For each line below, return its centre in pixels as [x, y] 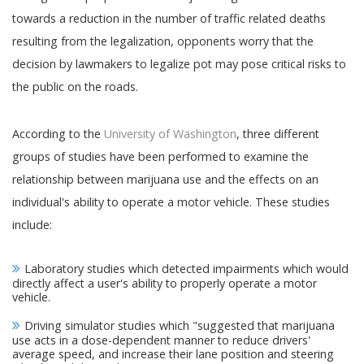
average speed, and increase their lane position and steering [173, 354]
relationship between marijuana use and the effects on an [165, 179]
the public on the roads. [75, 87]
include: [32, 225]
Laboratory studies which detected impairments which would [186, 269]
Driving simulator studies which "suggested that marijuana [180, 325]
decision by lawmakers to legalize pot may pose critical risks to [179, 64]
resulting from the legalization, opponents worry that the [163, 41]
